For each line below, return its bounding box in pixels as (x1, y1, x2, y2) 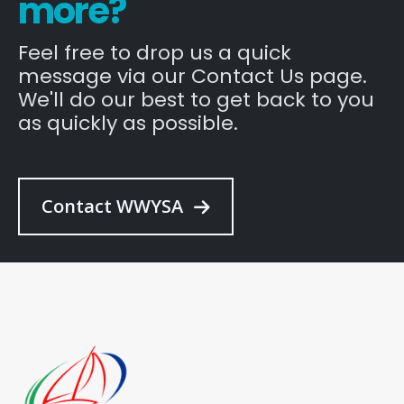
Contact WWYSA (41, 193, 188, 218)
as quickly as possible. (18, 108, 238, 137)
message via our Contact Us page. (18, 61, 367, 90)
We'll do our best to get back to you (18, 85, 374, 114)
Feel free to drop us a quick (18, 38, 291, 67)
